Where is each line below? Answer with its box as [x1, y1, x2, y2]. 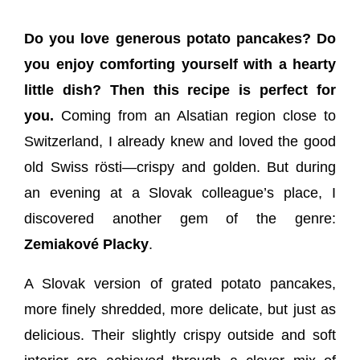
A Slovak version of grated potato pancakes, [24, 276, 336, 292]
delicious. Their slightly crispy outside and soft [24, 327, 336, 344]
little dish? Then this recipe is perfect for [24, 82, 336, 99]
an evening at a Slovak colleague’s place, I [24, 185, 336, 202]
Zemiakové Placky [24, 236, 149, 253]
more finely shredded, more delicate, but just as [24, 301, 336, 318]
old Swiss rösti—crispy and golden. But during [24, 159, 336, 176]
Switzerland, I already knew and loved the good [24, 133, 336, 150]
